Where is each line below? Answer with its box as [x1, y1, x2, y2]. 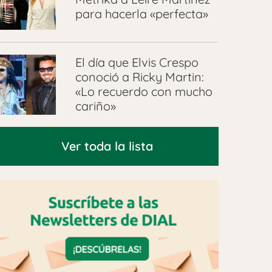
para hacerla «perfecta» [75, 6, 208, 22]
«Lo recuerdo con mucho [75, 84, 212, 100]
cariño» [75, 98, 116, 114]
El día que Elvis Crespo [75, 55, 199, 70]
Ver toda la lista [61, 138, 154, 154]
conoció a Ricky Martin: [75, 69, 204, 85]
